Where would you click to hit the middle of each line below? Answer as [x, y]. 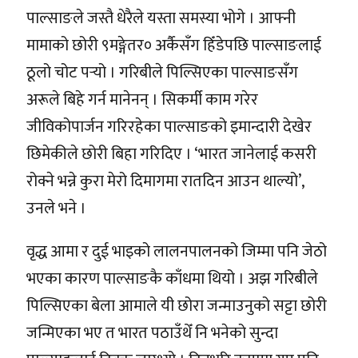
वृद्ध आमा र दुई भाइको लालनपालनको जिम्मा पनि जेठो [177, 251]
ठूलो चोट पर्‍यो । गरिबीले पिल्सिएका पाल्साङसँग [162, 72]
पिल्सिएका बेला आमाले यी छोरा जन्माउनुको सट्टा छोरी [177, 306]
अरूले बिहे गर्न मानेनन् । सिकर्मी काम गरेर [142, 99]
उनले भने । [56, 208]
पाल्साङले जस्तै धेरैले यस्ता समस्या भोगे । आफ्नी [161, 18]
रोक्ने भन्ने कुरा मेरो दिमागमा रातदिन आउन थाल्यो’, [165, 181]
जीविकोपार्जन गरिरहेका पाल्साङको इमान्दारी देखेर [169, 127]
